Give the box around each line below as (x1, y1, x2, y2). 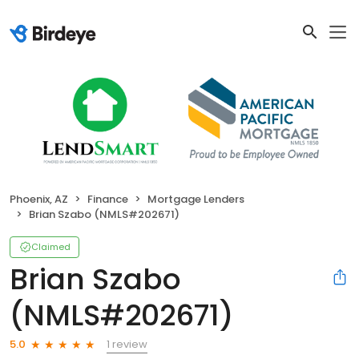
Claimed (31, 240, 71, 253)
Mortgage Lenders (147, 191, 244, 207)
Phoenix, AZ (10, 191, 68, 207)
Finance (87, 191, 128, 207)
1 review (107, 336, 147, 352)
